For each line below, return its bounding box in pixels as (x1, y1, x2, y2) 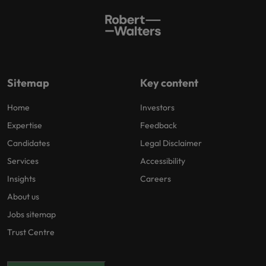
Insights (7, 173, 36, 184)
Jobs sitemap (7, 209, 56, 220)
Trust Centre (7, 227, 55, 237)
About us (7, 191, 39, 202)
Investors (140, 102, 175, 113)
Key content (140, 76, 198, 90)
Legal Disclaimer (140, 138, 202, 148)
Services (7, 156, 39, 166)
